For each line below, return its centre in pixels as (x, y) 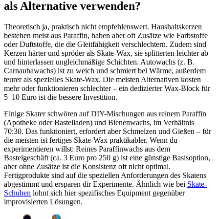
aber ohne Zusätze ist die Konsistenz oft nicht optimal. (87, 167)
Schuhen (17, 193)
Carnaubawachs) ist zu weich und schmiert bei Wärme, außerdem (105, 71)
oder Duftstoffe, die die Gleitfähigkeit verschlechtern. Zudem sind (105, 44)
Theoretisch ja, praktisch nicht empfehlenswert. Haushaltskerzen (103, 27)
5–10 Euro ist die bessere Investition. (61, 97)
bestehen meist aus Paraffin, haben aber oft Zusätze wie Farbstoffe (106, 36)
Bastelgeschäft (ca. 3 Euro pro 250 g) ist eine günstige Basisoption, (107, 158)
